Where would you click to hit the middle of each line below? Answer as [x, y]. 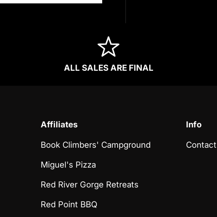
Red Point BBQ [69, 204]
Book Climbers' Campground [96, 145]
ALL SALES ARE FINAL [108, 68]
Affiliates [59, 124]
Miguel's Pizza [69, 164]
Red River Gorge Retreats [90, 184]
